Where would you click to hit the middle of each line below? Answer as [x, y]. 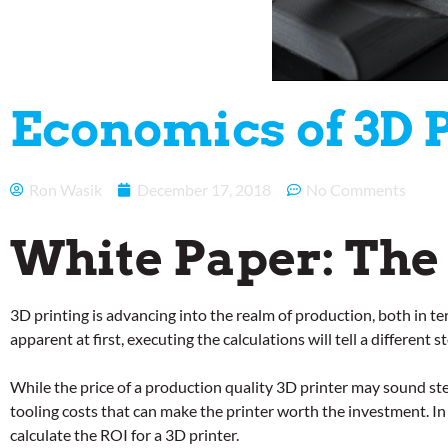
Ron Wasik [65, 189]
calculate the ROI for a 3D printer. [124, 434]
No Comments [356, 189]
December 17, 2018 [204, 189]
